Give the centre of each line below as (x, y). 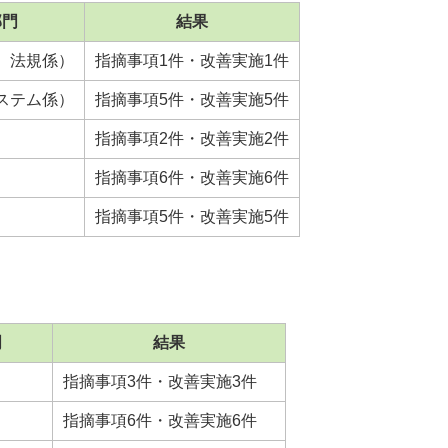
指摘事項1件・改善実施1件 (192, 61)
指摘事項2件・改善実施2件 (192, 139)
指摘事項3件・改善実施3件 (160, 382)
